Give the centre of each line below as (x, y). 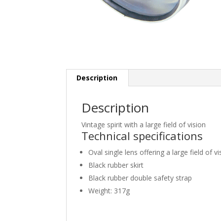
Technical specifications (142, 135)
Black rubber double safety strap (140, 178)
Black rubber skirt (116, 165)
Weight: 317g (109, 190)
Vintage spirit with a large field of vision (144, 124)
